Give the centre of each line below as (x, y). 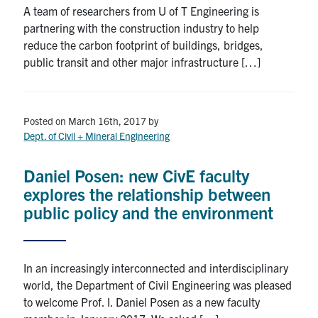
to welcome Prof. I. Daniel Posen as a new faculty (142, 301)
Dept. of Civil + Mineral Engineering (97, 135)
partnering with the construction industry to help (142, 27)
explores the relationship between (147, 193)
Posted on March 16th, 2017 (85, 120)
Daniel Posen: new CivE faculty (137, 175)
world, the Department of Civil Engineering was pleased (158, 284)
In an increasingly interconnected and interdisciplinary (156, 267)
